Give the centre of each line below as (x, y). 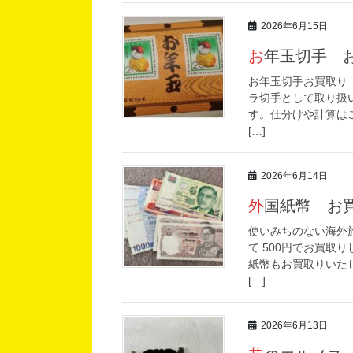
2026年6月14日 (295, 176)
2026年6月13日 (295, 326)
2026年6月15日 (295, 26)
